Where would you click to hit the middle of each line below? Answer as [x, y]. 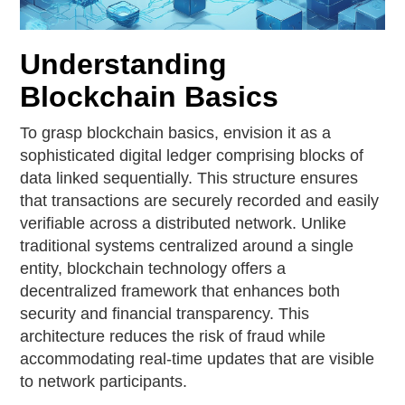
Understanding [124, 64]
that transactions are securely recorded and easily [200, 200]
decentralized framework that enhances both [180, 291]
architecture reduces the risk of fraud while [173, 336]
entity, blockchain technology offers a [153, 268]
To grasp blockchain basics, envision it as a [176, 132]
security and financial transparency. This [165, 313]
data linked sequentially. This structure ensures [189, 178]
